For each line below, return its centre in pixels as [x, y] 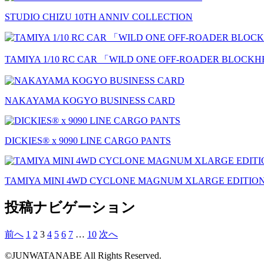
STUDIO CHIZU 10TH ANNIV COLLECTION [99, 17]
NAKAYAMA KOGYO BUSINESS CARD [90, 100]
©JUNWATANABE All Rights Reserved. [83, 255]
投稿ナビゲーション [70, 207]
